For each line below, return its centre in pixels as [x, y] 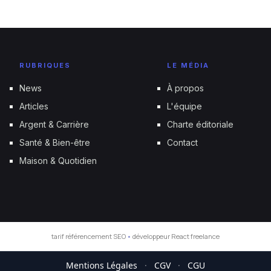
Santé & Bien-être [55, 143]
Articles [34, 106]
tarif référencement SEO [89, 237]
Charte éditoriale [200, 125]
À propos [185, 88]
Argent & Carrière [54, 125]
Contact [182, 143]
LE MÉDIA [188, 66]
